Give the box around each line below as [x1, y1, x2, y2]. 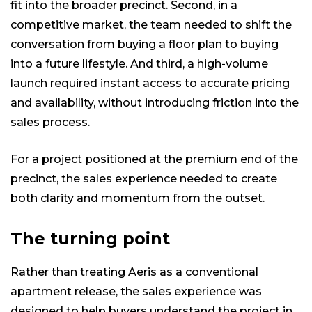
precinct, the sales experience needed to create [10, 172, 277, 186]
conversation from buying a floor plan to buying [10, 38, 279, 52]
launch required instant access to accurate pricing [10, 77, 290, 91]
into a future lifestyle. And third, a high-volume [10, 57, 268, 71]
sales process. [10, 116, 90, 130]
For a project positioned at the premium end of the [10, 153, 298, 166]
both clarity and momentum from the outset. [10, 192, 265, 205]
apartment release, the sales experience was [10, 285, 262, 299]
